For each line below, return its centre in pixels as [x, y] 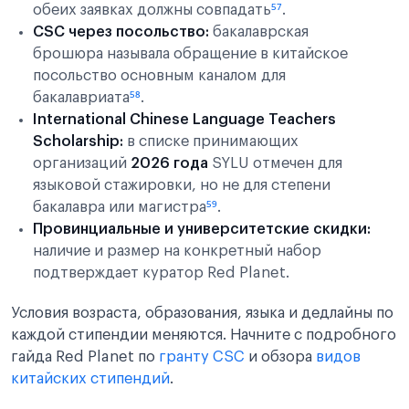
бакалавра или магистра [120, 207]
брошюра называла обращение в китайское [190, 54]
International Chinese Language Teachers [184, 120]
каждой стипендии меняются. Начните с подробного [204, 335]
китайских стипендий [90, 379]
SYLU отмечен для [275, 163]
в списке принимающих [211, 142]
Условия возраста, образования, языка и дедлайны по [202, 313]
